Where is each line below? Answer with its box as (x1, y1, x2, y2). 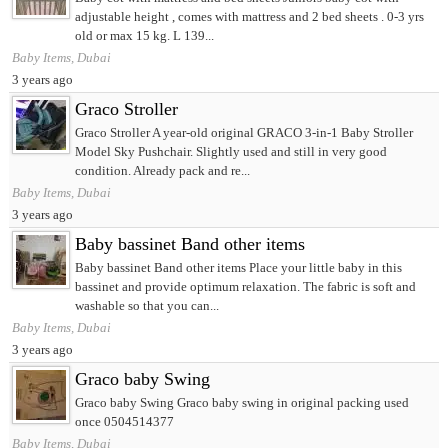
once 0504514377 (74, 414, 174, 430)
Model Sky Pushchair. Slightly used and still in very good (74, 144, 387, 160)
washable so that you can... (74, 298, 219, 314)
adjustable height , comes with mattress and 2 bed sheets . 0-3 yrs (74, 9, 424, 25)
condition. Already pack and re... (74, 163, 250, 179)
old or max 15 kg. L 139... (74, 28, 214, 44)
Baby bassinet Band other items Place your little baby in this (74, 260, 402, 276)
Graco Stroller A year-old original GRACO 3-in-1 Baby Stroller (74, 125, 413, 141)
